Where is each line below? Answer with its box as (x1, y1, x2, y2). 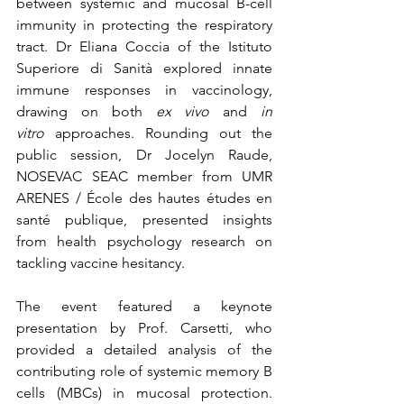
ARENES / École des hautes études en (16, 189, 272, 207)
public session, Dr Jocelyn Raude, (16, 146, 272, 163)
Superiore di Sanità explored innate (16, 60, 272, 77)
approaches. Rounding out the (44, 124, 272, 142)
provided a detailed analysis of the (16, 341, 272, 358)
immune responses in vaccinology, (16, 81, 272, 98)
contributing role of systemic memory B (16, 363, 272, 380)
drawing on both (16, 103, 156, 120)
